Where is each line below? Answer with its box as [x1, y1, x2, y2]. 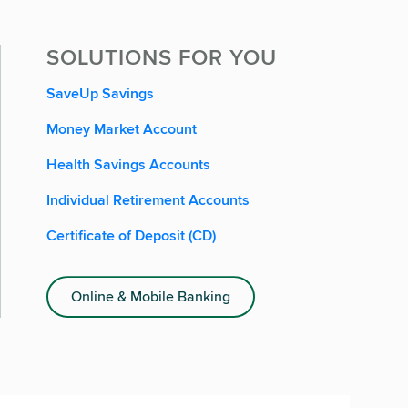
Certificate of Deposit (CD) [46, 225, 216, 247]
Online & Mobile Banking [71, 286, 230, 308]
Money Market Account [46, 118, 197, 140]
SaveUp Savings [46, 83, 154, 105]
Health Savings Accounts [46, 154, 210, 176]
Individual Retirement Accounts [46, 189, 250, 211]
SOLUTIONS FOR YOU [46, 41, 277, 74]
